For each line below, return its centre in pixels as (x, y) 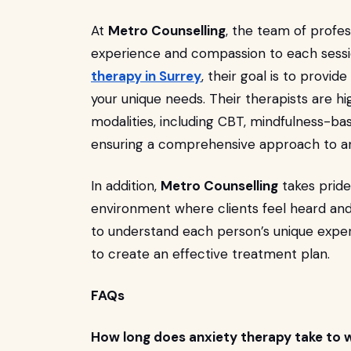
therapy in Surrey (146, 76)
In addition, (126, 186)
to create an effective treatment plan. (212, 254)
